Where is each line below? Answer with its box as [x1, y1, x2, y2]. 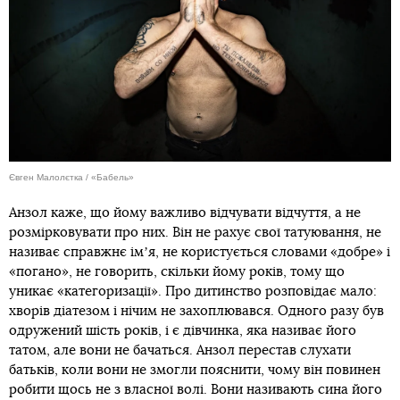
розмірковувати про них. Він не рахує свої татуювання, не [9, 225, 381, 239]
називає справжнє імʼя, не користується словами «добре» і [9, 245, 390, 259]
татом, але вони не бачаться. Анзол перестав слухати [9, 343, 351, 357]
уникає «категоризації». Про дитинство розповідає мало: [9, 284, 377, 298]
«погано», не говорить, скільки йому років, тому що [9, 264, 345, 279]
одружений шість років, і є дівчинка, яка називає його [9, 323, 356, 337]
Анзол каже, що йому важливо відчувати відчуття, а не [9, 205, 361, 220]
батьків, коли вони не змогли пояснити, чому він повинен [9, 362, 380, 377]
